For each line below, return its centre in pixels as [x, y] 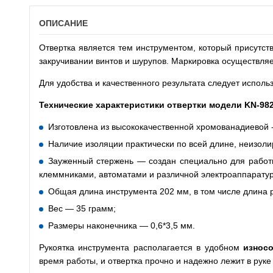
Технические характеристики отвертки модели [142, 105]
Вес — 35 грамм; [82, 208]
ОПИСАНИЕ [63, 23]
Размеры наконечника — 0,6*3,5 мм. [122, 225]
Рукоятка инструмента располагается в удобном [141, 247]
